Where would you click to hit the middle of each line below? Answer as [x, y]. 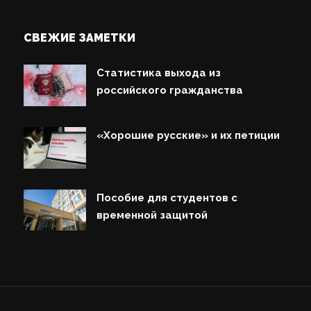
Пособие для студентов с [167, 197]
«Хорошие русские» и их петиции [188, 135]
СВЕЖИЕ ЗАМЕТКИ [80, 37]
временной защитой [152, 215]
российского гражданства [170, 90]
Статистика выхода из [159, 73]
